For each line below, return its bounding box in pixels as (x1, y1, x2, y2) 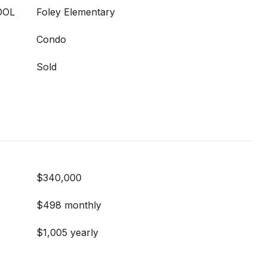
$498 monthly (36, 199, 101, 211)
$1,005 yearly (36, 226, 98, 238)
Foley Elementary (36, 6, 115, 18)
